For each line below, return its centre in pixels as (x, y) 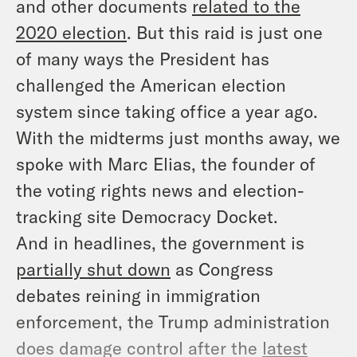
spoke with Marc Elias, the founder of (166, 163)
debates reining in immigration (138, 294)
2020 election (71, 31)
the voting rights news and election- (160, 189)
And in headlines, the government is (160, 242)
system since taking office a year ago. (167, 110)
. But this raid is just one (225, 31)
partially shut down (93, 268)
